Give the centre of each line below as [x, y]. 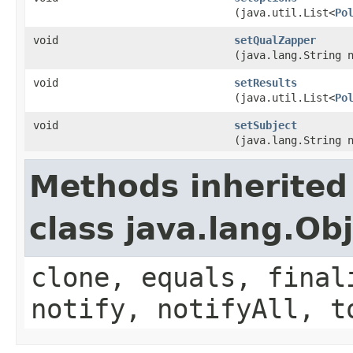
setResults [266, 83]
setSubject [266, 125]
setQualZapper [275, 40]
